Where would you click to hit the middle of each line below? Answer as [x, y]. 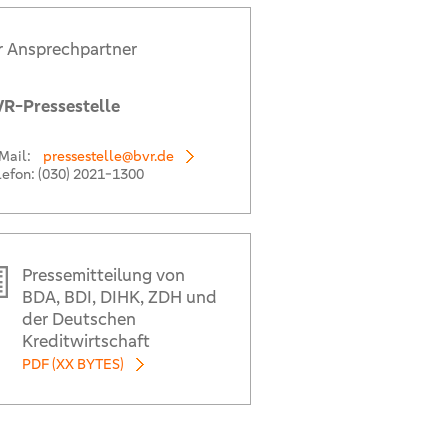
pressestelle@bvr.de [108, 156]
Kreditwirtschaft [85, 341]
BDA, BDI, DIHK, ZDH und [119, 297]
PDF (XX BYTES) [72, 364]
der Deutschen [78, 319]
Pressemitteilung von [103, 275]
